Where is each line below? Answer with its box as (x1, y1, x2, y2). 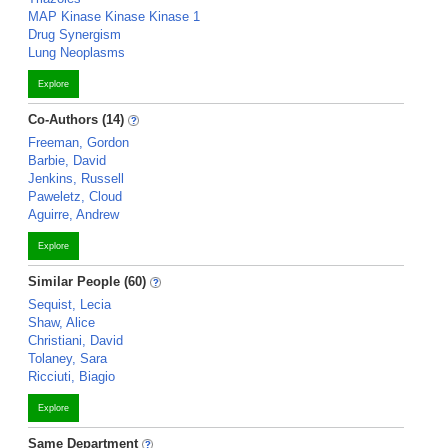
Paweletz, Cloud (28, 189, 122, 204)
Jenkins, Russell (28, 171, 124, 186)
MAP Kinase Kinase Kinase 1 (28, 9, 200, 24)
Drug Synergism (28, 27, 121, 42)
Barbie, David (28, 153, 106, 168)
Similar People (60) (28, 274, 146, 289)
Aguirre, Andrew (28, 207, 119, 222)
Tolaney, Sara (28, 351, 107, 366)
